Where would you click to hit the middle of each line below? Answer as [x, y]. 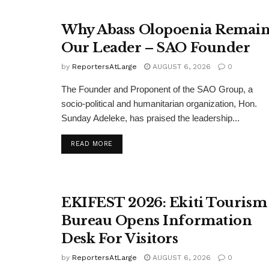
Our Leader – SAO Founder [156, 48]
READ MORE [92, 144]
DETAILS [127, 144]
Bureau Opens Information [157, 220]
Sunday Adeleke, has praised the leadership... [150, 118]
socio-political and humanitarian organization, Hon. [159, 104]
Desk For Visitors [120, 238]
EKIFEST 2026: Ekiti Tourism [164, 202]
